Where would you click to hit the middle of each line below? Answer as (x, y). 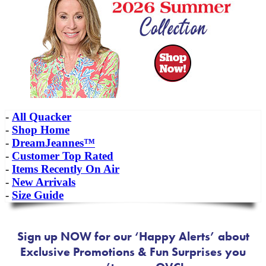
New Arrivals (44, 182)
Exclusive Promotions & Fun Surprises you (133, 251)
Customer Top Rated (63, 156)
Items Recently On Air (66, 169)
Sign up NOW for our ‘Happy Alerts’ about (133, 236)
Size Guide (38, 195)
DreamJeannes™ (53, 142)
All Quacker (42, 116)
